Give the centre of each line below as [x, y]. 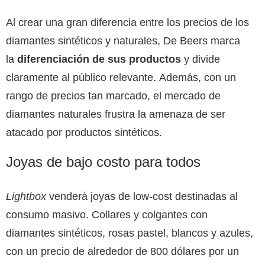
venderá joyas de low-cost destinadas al [142, 196]
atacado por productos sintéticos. [84, 132]
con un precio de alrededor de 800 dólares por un [122, 251]
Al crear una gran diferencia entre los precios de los [127, 22]
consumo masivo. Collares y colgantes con [107, 214]
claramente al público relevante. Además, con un [121, 77]
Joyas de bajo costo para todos [103, 161]
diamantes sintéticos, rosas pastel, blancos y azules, [130, 233]
